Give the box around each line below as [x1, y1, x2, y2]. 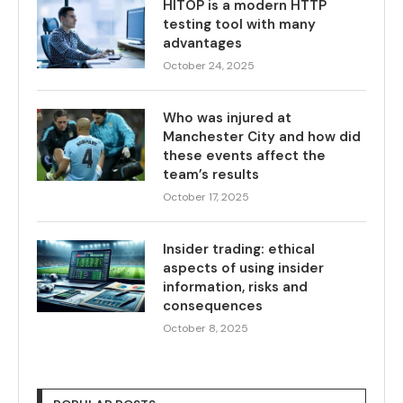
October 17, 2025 [163, 189, 249, 204]
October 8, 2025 [163, 320, 248, 336]
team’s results [163, 165, 259, 184]
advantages [163, 33, 242, 52]
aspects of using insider [163, 258, 324, 277]
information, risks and [163, 277, 308, 296]
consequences [163, 296, 263, 315]
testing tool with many [163, 14, 316, 33]
